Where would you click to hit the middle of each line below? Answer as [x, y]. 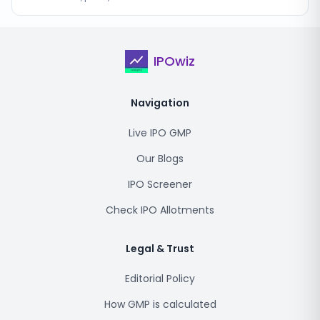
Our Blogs [160, 159]
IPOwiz [174, 61]
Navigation [160, 103]
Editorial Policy [160, 279]
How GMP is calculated [160, 304]
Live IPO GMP [160, 133]
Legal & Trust [160, 249]
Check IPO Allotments [160, 210]
